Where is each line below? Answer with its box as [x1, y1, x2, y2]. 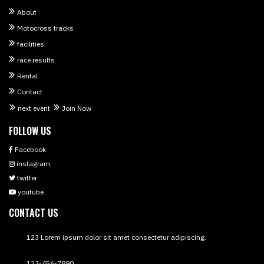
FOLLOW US [9, 123, 51, 138]
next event [18, 103, 50, 113]
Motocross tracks [17, 23, 74, 32]
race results [17, 55, 55, 64]
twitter [15, 173, 37, 182]
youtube [16, 187, 44, 196]
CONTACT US [9, 205, 58, 220]
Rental [17, 71, 38, 80]
